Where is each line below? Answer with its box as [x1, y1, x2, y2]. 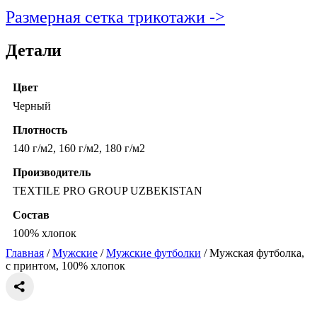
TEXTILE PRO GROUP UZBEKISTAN [13, 185, 202, 197]
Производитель [13, 166, 91, 179]
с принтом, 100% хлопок [6, 260, 125, 272]
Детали [6, 41, 62, 60]
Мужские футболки [106, 247, 201, 260]
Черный [13, 100, 51, 113]
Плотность [13, 124, 67, 137]
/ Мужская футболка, [201, 247, 304, 260]
